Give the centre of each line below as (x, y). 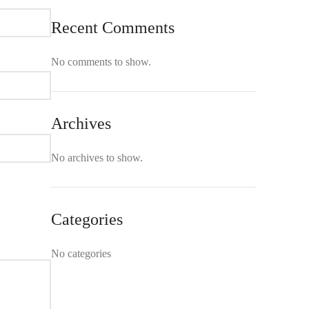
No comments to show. (101, 62)
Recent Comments (113, 28)
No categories (81, 253)
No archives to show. (97, 158)
